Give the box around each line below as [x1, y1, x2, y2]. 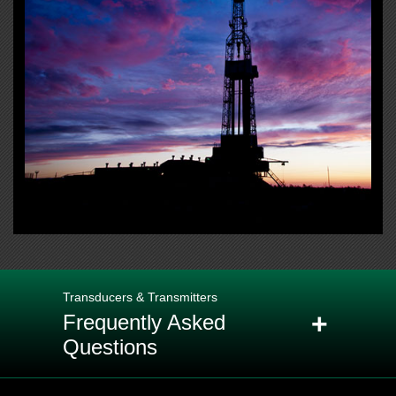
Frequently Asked [63, 309, 225, 334]
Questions [63, 334, 157, 359]
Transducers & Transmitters [63, 289, 217, 304]
